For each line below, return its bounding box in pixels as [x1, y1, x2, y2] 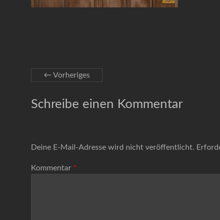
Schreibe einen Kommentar [31, 97, 183, 110]
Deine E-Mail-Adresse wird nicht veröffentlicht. [31, 143, 194, 151]
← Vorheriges [44, 71, 90, 79]
